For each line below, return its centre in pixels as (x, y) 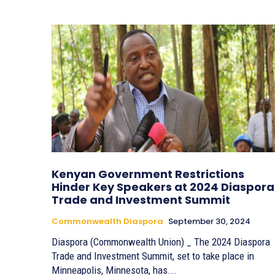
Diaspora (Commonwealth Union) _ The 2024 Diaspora (161, 242)
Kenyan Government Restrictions (148, 174)
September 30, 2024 (209, 222)
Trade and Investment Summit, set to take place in (153, 256)
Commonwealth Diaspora (107, 222)
